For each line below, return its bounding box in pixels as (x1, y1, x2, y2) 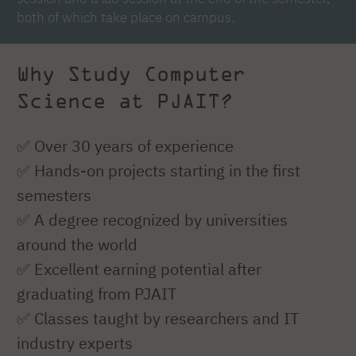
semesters (17, 185, 91, 206)
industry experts (17, 333, 133, 354)
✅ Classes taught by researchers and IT (17, 308, 299, 329)
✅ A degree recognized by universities (17, 210, 288, 230)
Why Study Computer (17, 61, 246, 85)
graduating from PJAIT (17, 284, 176, 304)
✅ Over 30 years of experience (17, 136, 234, 157)
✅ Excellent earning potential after (17, 259, 261, 280)
